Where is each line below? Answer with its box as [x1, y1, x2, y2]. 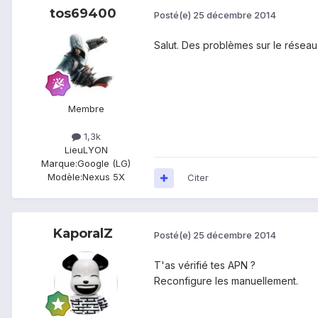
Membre [67, 103, 104, 115]
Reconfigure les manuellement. [154, 275, 298, 287]
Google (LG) [77, 158, 131, 170]
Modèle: [47, 171, 82, 183]
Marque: [41, 158, 77, 170]
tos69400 [50, 6, 116, 22]
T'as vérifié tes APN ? [154, 259, 258, 272]
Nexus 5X [82, 171, 125, 183]
